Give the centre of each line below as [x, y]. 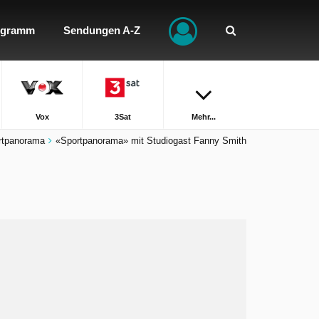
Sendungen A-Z [102, 30]
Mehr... [204, 117]
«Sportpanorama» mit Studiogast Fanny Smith [151, 141]
